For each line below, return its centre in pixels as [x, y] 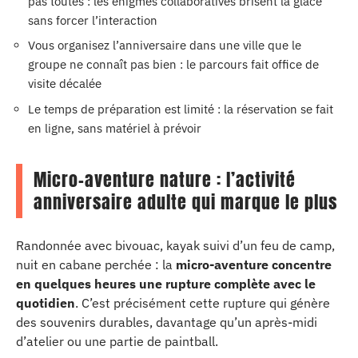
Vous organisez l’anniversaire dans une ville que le [165, 45]
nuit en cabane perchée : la [96, 265]
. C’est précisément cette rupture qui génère [203, 303]
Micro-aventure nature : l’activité [165, 179]
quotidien [46, 303]
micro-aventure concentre [254, 265]
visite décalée [65, 84]
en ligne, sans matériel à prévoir [115, 128]
